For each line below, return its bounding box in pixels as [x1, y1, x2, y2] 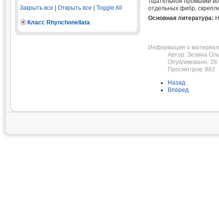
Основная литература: [148, 15, 215, 22]
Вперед [167, 87, 189, 93]
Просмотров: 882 [167, 66, 215, 73]
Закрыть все [20, 4, 53, 11]
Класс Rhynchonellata [27, 19, 90, 26]
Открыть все [58, 4, 92, 11]
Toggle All [96, 4, 122, 11]
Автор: [167, 51, 187, 58]
